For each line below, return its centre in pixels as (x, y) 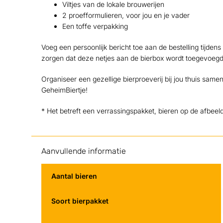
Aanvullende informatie (83, 151)
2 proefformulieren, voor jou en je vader (126, 15)
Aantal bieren (74, 176)
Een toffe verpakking (95, 26)
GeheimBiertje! (64, 90)
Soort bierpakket (80, 201)
